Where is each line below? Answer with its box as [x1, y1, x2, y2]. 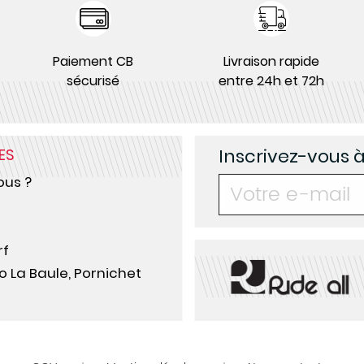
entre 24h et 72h [218, 71, 324, 90]
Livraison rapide [223, 52, 319, 71]
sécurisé [67, 71, 119, 90]
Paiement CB [53, 52, 133, 71]
